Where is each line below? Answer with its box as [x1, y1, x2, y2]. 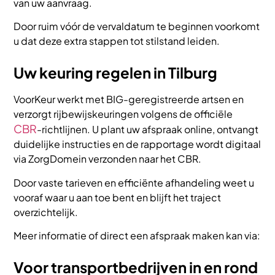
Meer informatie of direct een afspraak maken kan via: [14, 229, 261, 242]
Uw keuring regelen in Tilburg [14, 63, 218, 82]
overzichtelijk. [14, 205, 79, 219]
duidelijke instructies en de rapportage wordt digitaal [14, 137, 261, 151]
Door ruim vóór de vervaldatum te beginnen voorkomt [14, 20, 260, 33]
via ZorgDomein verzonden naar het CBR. [14, 152, 202, 166]
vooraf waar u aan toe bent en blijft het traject [14, 190, 222, 204]
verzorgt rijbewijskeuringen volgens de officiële [14, 107, 233, 121]
